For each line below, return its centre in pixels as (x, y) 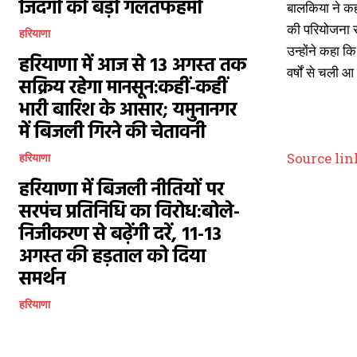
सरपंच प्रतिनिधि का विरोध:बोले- (129, 213)
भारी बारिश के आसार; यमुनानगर (128, 111)
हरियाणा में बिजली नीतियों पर (122, 190)
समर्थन (42, 280)
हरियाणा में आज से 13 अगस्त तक (133, 66)
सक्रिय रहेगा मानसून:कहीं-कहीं (123, 88)
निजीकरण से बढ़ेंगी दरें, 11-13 (120, 235)
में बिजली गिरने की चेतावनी (112, 133)
